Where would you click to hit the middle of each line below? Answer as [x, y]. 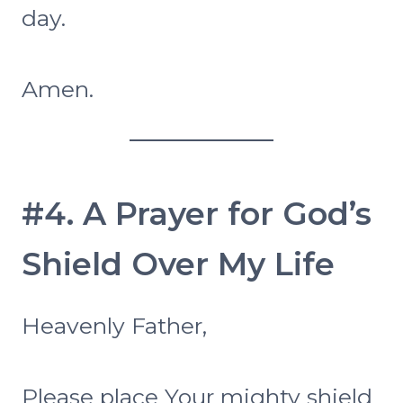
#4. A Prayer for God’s [197, 213]
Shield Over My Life [178, 264]
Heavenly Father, [114, 326]
